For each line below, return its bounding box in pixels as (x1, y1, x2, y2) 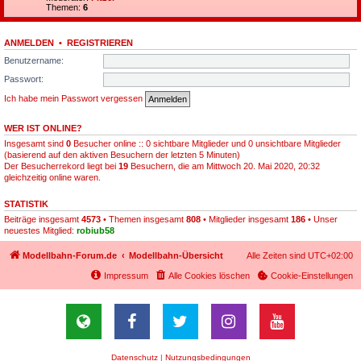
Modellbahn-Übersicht (129, 250, 223, 260)
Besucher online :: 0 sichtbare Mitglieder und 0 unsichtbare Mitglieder (71, 139, 341, 148)
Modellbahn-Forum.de (23, 250, 117, 260)
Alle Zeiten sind (247, 250, 308, 260)
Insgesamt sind (4, 139, 66, 148)
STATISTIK (4, 199, 48, 209)
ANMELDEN (4, 38, 54, 48)
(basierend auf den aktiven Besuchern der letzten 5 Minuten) (4, 150, 240, 160)
